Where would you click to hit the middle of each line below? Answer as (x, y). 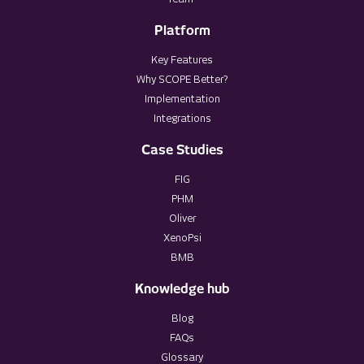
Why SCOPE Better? (182, 80)
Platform (182, 31)
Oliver (182, 219)
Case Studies (182, 150)
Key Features (182, 60)
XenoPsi (182, 238)
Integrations (182, 119)
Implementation (182, 99)
